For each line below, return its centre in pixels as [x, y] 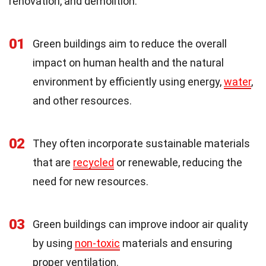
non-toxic [97, 243]
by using [54, 243]
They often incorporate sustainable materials [141, 143]
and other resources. [82, 100]
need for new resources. [91, 181]
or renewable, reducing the [178, 162]
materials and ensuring [176, 243]
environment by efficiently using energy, [128, 81]
